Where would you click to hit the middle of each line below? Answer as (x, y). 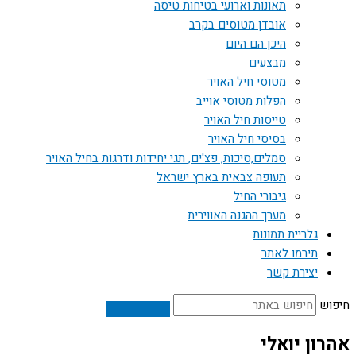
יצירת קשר (292, 273)
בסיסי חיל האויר (247, 139)
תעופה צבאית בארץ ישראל (221, 177)
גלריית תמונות (285, 234)
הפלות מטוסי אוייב (241, 101)
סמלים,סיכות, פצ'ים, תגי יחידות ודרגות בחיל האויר (166, 158)
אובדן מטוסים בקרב (238, 25)
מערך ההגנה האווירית (237, 215)
